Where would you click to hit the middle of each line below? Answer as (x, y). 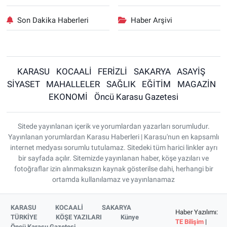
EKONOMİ (68, 97)
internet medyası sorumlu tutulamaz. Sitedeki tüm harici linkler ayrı (113, 147)
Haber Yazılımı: (196, 212)
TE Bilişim (189, 221)
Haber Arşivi (152, 20)
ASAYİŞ (191, 71)
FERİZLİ (113, 71)
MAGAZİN (196, 84)
